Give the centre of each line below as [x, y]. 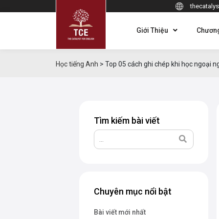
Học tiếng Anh [77, 64]
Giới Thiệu [152, 30]
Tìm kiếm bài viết [127, 120]
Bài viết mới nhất [120, 212]
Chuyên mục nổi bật [133, 191]
